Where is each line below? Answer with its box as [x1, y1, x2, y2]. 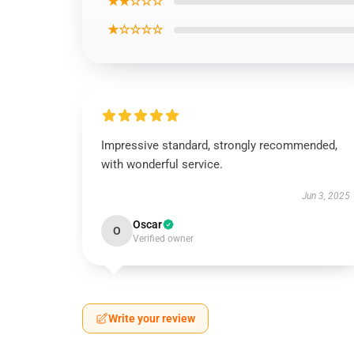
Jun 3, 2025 [301, 190, 350, 201]
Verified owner [133, 233, 194, 244]
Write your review [108, 312, 195, 325]
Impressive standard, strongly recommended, [101, 138, 337, 153]
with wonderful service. [101, 157, 223, 171]
